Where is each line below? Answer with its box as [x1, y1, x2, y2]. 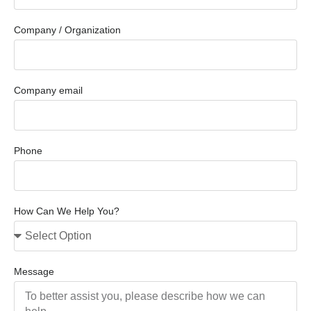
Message [14, 266, 54, 278]
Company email [14, 85, 83, 96]
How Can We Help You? [14, 205, 119, 217]
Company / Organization [14, 24, 121, 36]
